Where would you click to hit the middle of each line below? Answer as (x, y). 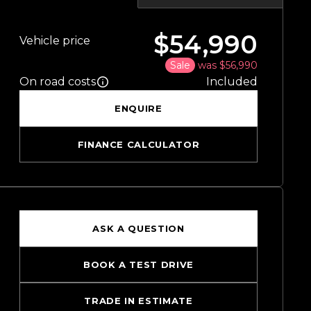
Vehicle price (54, 41)
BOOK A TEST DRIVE (138, 265)
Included (232, 82)
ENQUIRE (138, 109)
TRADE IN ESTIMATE (138, 301)
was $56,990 (228, 66)
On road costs (57, 82)
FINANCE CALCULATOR (138, 145)
